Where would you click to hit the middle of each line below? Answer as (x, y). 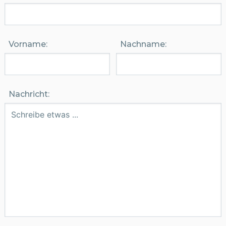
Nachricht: (29, 94)
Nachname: (143, 44)
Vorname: (28, 44)
